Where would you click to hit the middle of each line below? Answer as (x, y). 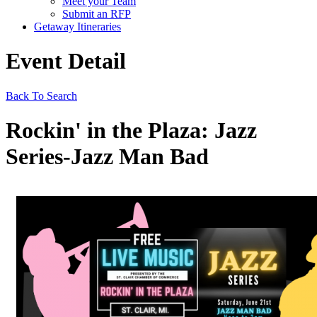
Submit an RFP (97, 14)
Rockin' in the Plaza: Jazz (131, 131)
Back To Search (41, 96)
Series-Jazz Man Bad (107, 157)
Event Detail (66, 61)
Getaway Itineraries (77, 27)
